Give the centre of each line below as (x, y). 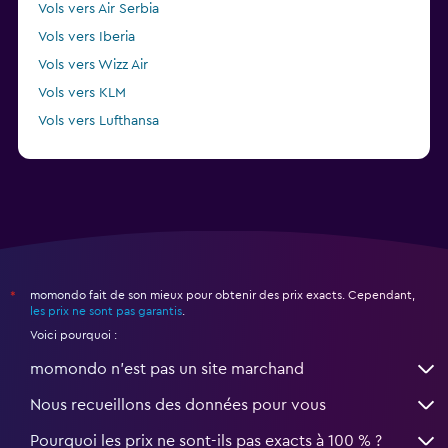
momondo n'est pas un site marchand (167, 368)
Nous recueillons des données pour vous (178, 404)
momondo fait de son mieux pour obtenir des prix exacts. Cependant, (222, 294)
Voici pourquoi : (73, 334)
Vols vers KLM (82, 92)
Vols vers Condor (93, 148)
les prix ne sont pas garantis (106, 310)
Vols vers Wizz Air (93, 64)
